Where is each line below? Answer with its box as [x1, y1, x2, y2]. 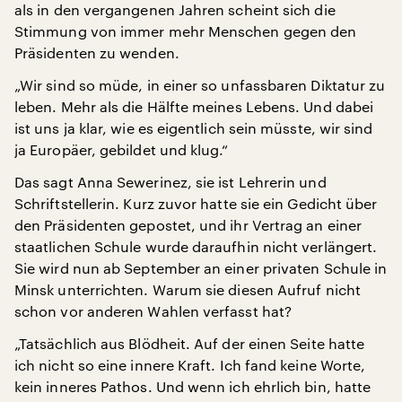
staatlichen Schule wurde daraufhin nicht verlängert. [14, 237, 378, 255]
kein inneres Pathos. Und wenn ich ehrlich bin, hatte [14, 377, 371, 395]
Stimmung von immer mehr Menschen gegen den [14, 22, 357, 39]
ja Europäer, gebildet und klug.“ [14, 140, 229, 158]
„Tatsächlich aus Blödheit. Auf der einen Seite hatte [14, 334, 365, 352]
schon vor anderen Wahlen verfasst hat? [14, 301, 293, 319]
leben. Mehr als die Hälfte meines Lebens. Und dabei [14, 97, 374, 115]
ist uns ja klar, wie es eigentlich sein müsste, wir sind [14, 118, 373, 136]
